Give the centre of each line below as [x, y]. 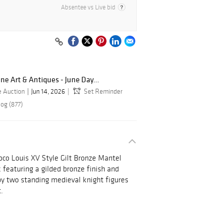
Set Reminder [103, 92]
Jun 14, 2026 [48, 92]
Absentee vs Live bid [88, 7]
